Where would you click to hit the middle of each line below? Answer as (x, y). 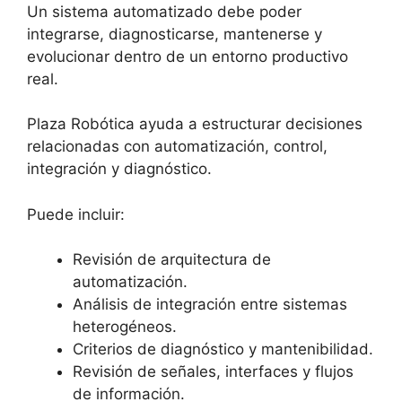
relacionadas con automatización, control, (177, 146)
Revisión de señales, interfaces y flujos (213, 371)
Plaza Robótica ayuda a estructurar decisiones (195, 124)
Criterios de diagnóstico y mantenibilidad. (223, 349)
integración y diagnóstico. (119, 169)
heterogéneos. (125, 327)
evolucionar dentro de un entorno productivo (188, 56)
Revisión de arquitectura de (172, 259)
